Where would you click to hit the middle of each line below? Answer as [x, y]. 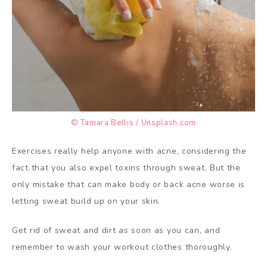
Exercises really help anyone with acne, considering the [129, 151]
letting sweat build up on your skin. [86, 201]
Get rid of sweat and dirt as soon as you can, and [116, 230]
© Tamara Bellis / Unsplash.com [133, 123]
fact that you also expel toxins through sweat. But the [126, 168]
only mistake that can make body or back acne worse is [129, 185]
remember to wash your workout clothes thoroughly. [122, 247]
